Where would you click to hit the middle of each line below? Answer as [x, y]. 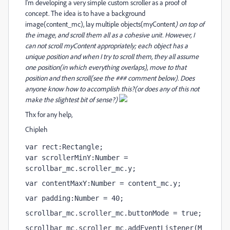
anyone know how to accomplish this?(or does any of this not [112, 89]
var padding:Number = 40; [74, 198]
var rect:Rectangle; [64, 147]
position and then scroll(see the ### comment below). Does [110, 78]
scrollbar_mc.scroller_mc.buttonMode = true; [113, 213]
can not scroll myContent [60, 45]
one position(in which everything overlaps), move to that [106, 67]
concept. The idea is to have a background [85, 13]
